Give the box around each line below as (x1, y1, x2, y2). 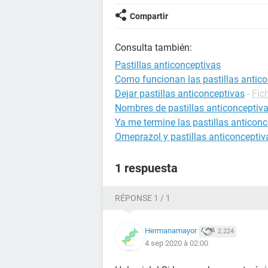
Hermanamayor (145, 226, 197, 236)
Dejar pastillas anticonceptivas (115, 88, 245, 99)
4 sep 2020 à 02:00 (145, 238, 208, 248)
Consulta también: (115, 42, 192, 53)
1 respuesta (115, 161, 178, 175)
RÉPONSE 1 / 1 (115, 193, 170, 203)
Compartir (130, 11, 168, 21)
